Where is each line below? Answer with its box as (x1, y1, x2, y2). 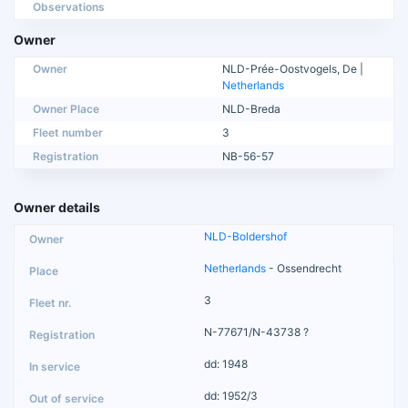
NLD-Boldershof (204, 229, 287, 244)
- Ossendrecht (266, 261, 342, 276)
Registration (33, 149, 98, 164)
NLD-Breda (222, 102, 280, 117)
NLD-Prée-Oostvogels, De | (222, 62, 363, 76)
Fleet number (33, 126, 103, 140)
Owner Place (33, 102, 99, 117)
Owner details (14, 199, 100, 216)
